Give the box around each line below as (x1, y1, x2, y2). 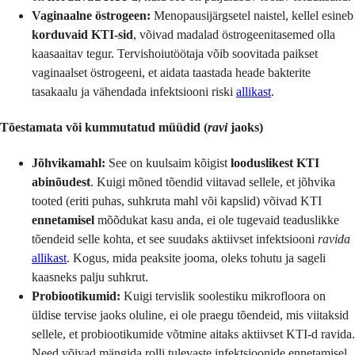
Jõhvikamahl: (32, 156, 105, 170)
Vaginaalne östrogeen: (32, 8, 151, 22)
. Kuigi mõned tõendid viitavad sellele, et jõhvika (90, 175, 335, 189)
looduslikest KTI (231, 156, 319, 170)
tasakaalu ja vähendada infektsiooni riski (32, 84, 236, 98)
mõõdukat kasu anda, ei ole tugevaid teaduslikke (94, 213, 339, 227)
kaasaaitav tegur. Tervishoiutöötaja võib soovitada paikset (32, 46, 318, 60)
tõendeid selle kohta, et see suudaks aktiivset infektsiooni (32, 232, 318, 246)
